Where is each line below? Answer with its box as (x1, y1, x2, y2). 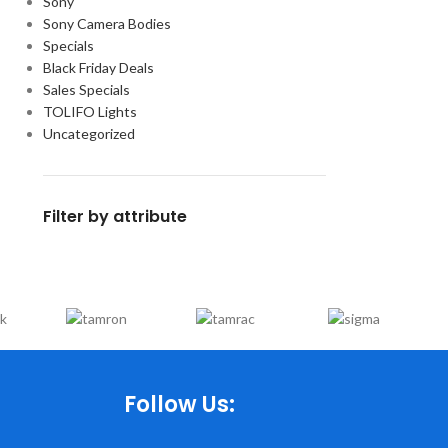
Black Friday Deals (42, 59, 154, 76)
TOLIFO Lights (42, 103, 137, 120)
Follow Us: (124, 389, 236, 421)
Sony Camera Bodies (42, 15, 171, 32)
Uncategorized (42, 125, 135, 142)
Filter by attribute (42, 205, 187, 228)
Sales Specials (42, 81, 130, 98)
